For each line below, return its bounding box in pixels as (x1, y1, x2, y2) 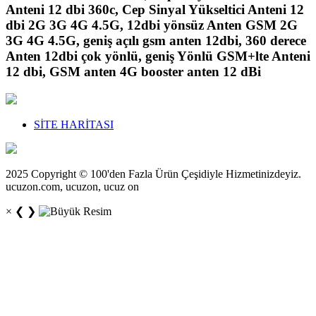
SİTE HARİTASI (34, 118, 114, 130)
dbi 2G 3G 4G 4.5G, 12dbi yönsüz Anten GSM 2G (6, 17, 298, 32)
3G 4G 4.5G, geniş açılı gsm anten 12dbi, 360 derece (6, 32, 306, 48)
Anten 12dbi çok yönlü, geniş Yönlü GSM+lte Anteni (6, 48, 310, 63)
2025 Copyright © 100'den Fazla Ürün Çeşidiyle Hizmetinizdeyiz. (6, 167, 301, 180)
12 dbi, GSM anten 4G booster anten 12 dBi (6, 63, 261, 79)
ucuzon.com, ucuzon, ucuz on (6, 180, 139, 193)
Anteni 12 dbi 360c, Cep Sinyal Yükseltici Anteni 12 (6, 1, 304, 17)
